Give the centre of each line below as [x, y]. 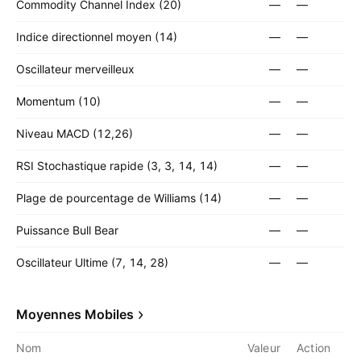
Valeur [263, 348]
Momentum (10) [58, 101]
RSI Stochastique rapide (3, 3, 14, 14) [117, 166]
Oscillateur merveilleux [75, 69]
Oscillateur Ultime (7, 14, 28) [92, 262]
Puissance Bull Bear [67, 230]
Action [314, 348]
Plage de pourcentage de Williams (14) [119, 198]
